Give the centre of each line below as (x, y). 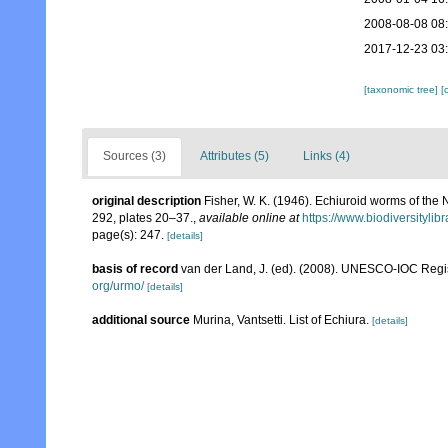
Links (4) (326, 156)
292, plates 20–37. (142, 218)
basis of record (135, 269)
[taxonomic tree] (402, 89)
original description (146, 201)
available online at (249, 218)
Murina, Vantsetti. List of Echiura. (281, 320)
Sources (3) (134, 156)
